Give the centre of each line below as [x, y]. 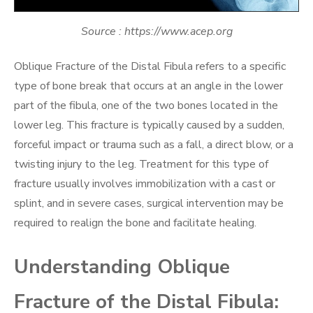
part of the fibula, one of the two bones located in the [146, 105]
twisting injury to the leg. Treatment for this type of [141, 164]
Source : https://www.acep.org [156, 31]
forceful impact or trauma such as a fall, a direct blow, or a [154, 144]
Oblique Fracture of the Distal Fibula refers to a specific [150, 66]
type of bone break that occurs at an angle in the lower [148, 86]
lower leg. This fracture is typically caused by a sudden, [149, 125]
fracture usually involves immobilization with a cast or [145, 183]
